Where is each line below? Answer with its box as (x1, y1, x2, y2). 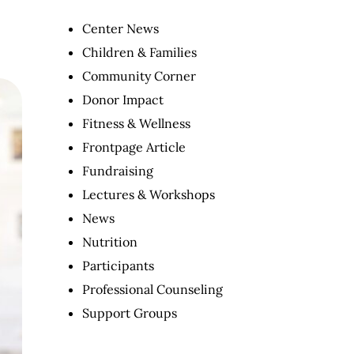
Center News (82, 20, 159, 36)
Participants (82, 257, 154, 273)
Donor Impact (82, 91, 164, 107)
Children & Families (82, 43, 197, 60)
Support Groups (82, 304, 177, 321)
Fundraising (82, 162, 153, 179)
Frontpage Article (82, 138, 186, 155)
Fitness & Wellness (82, 115, 190, 131)
